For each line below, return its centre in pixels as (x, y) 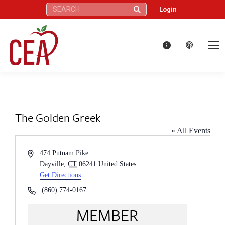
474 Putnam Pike (64, 153)
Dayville (52, 164)
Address (38, 152)
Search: (56, 7)
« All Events (191, 130)
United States (118, 164)
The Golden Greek (58, 117)
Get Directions (61, 175)
